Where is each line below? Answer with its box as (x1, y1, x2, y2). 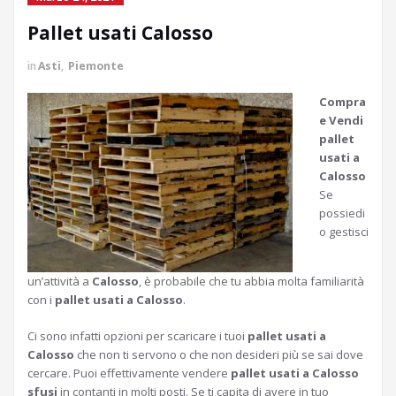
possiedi (319, 205, 365, 221)
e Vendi (319, 112, 363, 128)
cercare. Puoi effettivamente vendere (27, 365, 231, 381)
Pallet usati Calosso (27, 20, 213, 45)
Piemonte (68, 58, 124, 73)
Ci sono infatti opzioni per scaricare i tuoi (27, 328, 247, 344)
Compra (319, 94, 366, 110)
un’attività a (27, 273, 92, 289)
